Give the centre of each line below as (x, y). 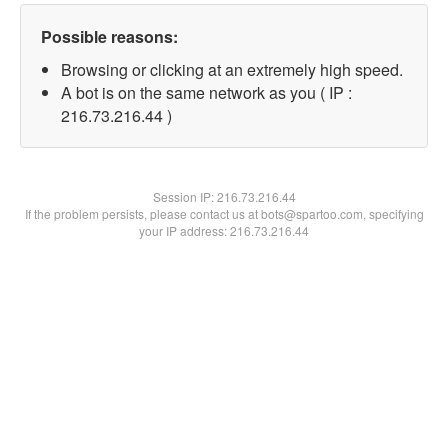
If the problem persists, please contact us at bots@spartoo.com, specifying (224, 213)
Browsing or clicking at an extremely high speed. (232, 69)
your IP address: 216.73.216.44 (224, 230)
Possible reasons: (109, 36)
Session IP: (184, 196)
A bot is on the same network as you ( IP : (206, 92)
